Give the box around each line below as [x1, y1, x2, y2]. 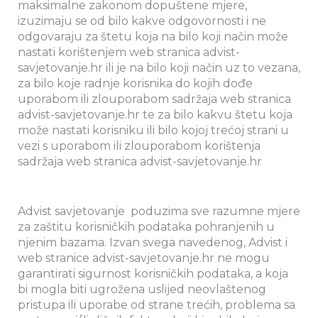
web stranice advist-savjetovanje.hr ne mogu [18, 251, 270, 265]
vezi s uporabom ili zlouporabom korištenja [18, 138, 261, 153]
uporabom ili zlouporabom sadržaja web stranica [18, 92, 291, 106]
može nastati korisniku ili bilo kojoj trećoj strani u [18, 123, 289, 137]
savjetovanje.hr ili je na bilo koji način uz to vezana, [18, 60, 300, 75]
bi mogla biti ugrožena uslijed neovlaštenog [18, 282, 266, 296]
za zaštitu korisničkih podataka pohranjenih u [18, 219, 275, 234]
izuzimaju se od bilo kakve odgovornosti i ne [18, 13, 266, 28]
